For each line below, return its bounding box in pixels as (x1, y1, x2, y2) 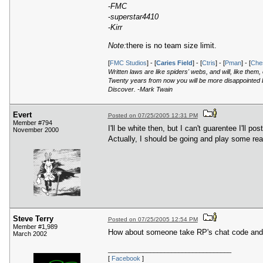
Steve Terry (13, 214, 53, 224)
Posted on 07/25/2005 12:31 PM (107, 112, 198, 119)
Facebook (111, 254, 140, 262)
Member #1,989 (13, 223, 58, 231)
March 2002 (13, 230, 47, 238)
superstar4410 (110, 12, 159, 21)
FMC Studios (109, 59, 147, 66)
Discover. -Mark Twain (107, 85, 173, 93)
